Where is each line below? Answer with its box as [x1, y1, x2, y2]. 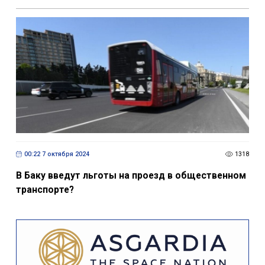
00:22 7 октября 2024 [24, 150, 89, 159]
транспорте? [15, 183, 74, 195]
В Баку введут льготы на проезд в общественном [15, 169, 246, 181]
